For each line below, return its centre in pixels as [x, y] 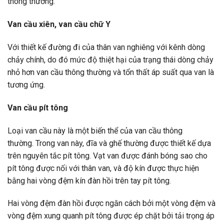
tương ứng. [26, 84]
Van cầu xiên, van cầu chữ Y [59, 24]
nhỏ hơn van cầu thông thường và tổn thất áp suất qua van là [111, 72]
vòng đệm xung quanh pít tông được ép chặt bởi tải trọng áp [111, 216]
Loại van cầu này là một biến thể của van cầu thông [95, 130]
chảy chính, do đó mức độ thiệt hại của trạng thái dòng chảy [110, 59]
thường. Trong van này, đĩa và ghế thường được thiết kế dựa [109, 143]
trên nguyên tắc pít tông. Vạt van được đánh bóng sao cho [107, 155]
